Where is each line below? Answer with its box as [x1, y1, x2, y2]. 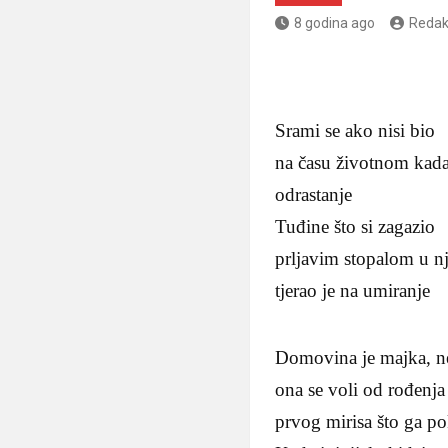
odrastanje [275, 184, 353, 206]
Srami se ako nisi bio [275, 120, 436, 142]
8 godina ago [294, 15, 376, 32]
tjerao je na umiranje [275, 280, 431, 302]
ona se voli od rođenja [275, 379, 446, 401]
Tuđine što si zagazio [275, 216, 436, 238]
